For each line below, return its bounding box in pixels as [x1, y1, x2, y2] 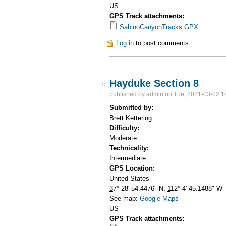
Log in [116, 39, 134, 47]
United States [109, 174, 150, 182]
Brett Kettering [109, 114, 152, 122]
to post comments [134, 39, 189, 47]
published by [109, 91, 147, 98]
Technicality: [109, 144, 151, 152]
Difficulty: [109, 124, 142, 132]
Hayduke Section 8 [109, 78, 199, 89]
